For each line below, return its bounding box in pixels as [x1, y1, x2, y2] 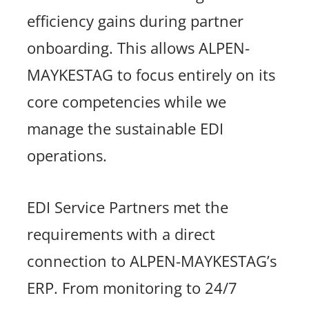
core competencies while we [27, 92, 227, 112]
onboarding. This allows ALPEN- [27, 38, 250, 59]
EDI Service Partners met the [27, 197, 229, 218]
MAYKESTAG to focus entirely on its [27, 65, 276, 86]
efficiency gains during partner [27, 11, 244, 32]
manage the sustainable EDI [27, 119, 224, 139]
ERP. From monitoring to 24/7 [27, 278, 238, 299]
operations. [27, 146, 108, 166]
